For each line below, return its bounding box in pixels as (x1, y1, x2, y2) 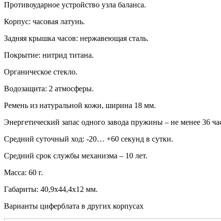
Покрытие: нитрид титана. (4, 50, 94, 59)
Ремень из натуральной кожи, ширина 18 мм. (4, 101, 156, 110)
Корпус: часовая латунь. (4, 17, 85, 26)
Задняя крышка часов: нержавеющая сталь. (4, 34, 148, 42)
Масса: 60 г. (4, 168, 43, 177)
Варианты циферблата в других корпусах (4, 201, 144, 210)
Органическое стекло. (4, 67, 77, 76)
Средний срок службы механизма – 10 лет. (4, 151, 147, 160)
